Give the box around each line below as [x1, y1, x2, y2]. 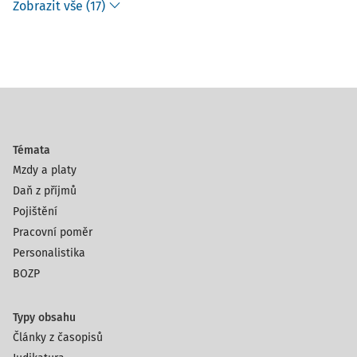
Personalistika [13, 246, 85, 260]
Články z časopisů [13, 331, 103, 344]
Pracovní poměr [13, 226, 92, 239]
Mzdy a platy [13, 163, 76, 177]
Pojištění [13, 205, 57, 218]
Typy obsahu [13, 311, 76, 324]
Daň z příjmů [13, 184, 76, 198]
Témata [13, 143, 50, 157]
